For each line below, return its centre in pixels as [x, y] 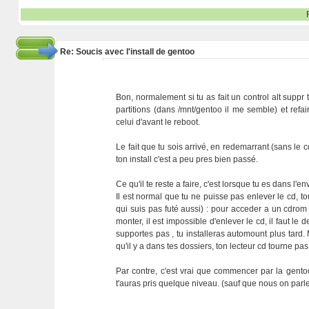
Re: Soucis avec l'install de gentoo [127, 52]
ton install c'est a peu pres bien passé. [187, 159]
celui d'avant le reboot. [158, 122]
